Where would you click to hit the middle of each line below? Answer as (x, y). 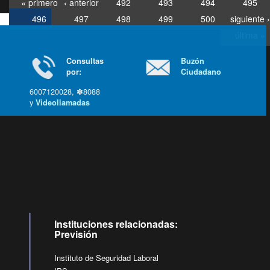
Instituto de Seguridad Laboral (107, 258)
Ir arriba (113, 140)
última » (250, 35)
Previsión (76, 234)
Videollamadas (66, 102)
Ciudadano (204, 72)
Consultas (88, 61)
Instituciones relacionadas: (116, 224)
